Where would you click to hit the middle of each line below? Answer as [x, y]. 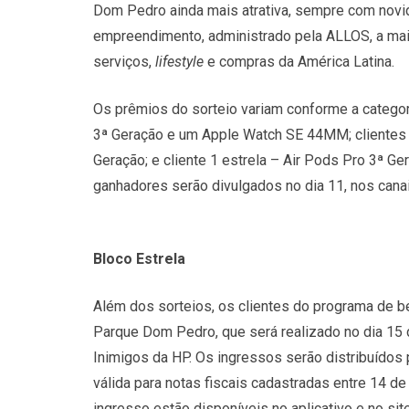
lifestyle [179, 62]
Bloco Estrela [139, 259]
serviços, [124, 62]
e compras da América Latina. [299, 62]
